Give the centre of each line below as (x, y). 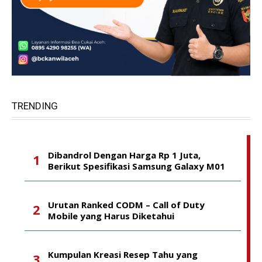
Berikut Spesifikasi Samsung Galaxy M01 (137, 166)
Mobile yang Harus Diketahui (111, 216)
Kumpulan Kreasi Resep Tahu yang (123, 254)
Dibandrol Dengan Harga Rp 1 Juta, (124, 155)
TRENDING (35, 106)
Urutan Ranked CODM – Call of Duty (126, 205)
